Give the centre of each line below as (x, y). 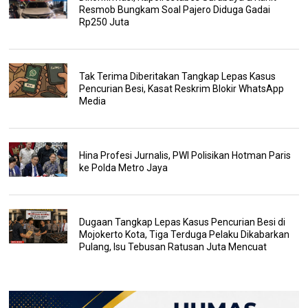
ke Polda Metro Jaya (123, 167)
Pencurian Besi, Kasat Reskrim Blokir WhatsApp (181, 88)
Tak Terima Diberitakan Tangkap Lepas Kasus (177, 76)
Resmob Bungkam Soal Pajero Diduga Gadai (174, 9)
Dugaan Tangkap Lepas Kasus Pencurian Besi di (182, 222)
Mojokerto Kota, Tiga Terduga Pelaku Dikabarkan (184, 234)
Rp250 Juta (104, 22)
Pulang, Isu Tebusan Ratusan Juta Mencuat (173, 246)
